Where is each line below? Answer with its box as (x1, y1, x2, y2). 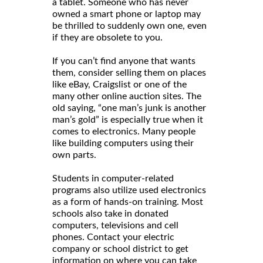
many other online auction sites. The (52, 91, 201, 101)
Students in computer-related (52, 173, 174, 183)
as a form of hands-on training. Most (52, 197, 203, 207)
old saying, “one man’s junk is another (52, 103, 206, 113)
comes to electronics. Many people (52, 126, 195, 136)
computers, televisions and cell (52, 220, 178, 230)
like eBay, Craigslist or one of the (52, 79, 187, 89)
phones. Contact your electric (52, 232, 174, 242)
